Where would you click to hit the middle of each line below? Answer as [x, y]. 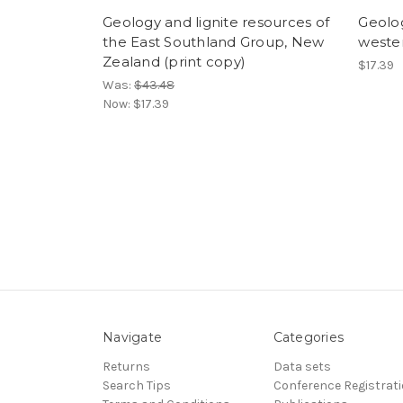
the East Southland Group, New [214, 42]
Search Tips [137, 385]
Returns [126, 366]
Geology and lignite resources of [216, 22]
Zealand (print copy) [174, 62]
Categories [308, 337]
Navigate [132, 337]
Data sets [302, 366]
